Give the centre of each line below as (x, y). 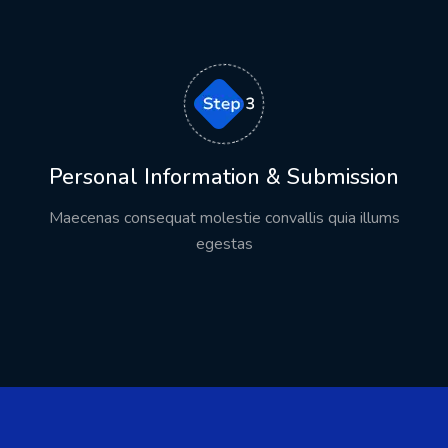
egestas (224, 244)
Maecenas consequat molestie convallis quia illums (224, 218)
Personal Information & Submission (224, 177)
